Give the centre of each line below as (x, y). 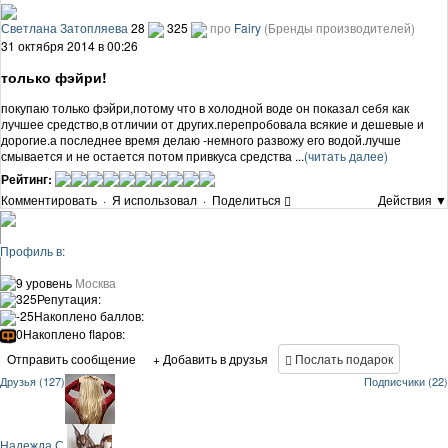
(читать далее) (346, 155)
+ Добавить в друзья (210, 359)
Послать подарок (342, 359)
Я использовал (154, 199)
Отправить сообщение (71, 359)
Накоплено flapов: (74, 334)
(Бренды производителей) (339, 27)
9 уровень (44, 282)
